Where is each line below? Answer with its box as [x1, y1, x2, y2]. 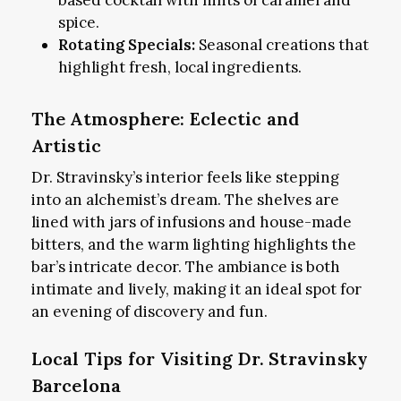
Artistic [30, 133, 102, 157]
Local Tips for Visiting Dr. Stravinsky [30, 347, 369, 371]
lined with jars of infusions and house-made [30, 211, 352, 232]
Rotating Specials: [57, 34, 195, 55]
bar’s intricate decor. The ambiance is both [30, 256, 340, 277]
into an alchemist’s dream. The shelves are [30, 189, 339, 209]
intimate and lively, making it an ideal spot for [30, 278, 362, 299]
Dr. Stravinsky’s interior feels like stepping [30, 166, 339, 187]
